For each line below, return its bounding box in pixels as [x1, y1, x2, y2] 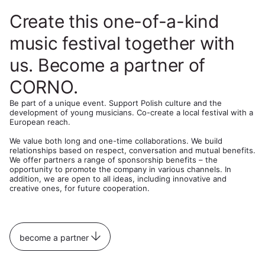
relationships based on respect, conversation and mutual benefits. [9, 146, 256, 155]
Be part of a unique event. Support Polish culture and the [9, 98, 222, 108]
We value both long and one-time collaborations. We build [9, 136, 222, 146]
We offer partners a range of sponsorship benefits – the [9, 155, 218, 164]
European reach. [9, 117, 70, 127]
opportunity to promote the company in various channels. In [9, 164, 231, 174]
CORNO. [9, 76, 82, 98]
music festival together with [9, 33, 235, 54]
